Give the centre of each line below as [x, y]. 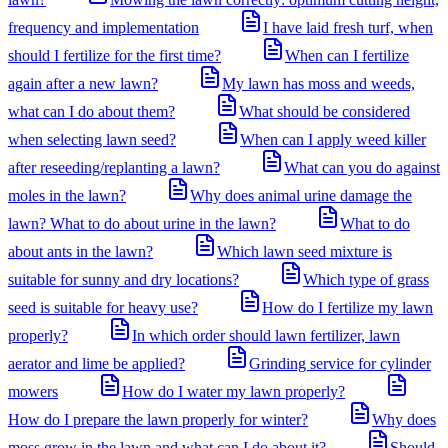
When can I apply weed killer [333, 139]
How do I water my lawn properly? [233, 391]
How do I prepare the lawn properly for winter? [158, 419]
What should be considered [324, 111]
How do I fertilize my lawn [347, 307]
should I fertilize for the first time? [114, 55]
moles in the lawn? [67, 195]
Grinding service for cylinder [340, 363]
